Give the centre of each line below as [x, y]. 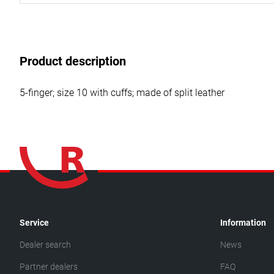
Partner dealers [49, 267]
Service [34, 223]
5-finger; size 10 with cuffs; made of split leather [122, 93]
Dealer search [45, 245]
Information [243, 223]
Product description [73, 61]
